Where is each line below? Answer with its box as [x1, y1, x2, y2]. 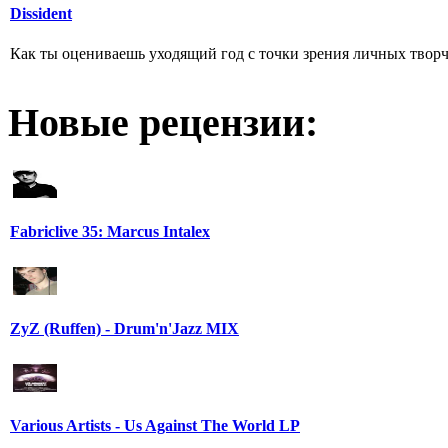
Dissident [10, 5, 72, 23]
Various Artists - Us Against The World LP [10, 416, 300, 434]
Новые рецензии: [8, 100, 318, 146]
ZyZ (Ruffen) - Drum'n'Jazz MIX [10, 319, 239, 337]
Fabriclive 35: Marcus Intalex [10, 222, 210, 240]
